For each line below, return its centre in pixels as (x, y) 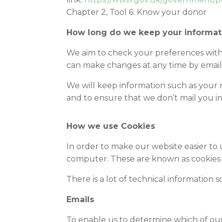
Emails (81, 199)
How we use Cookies (111, 126)
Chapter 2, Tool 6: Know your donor (137, 12)
